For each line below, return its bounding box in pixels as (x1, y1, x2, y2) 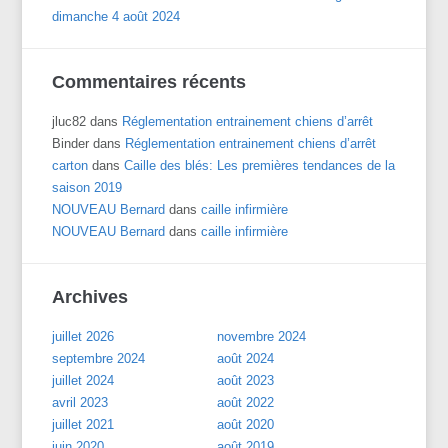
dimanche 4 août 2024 (52, 8, 181, 24)
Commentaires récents (52, 71, 247, 92)
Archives (52, 286, 129, 307)
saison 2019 (52, 179, 123, 195)
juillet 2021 (52, 416, 115, 432)
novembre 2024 (217, 328, 307, 344)
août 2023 (217, 372, 275, 388)
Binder (52, 135, 90, 151)
